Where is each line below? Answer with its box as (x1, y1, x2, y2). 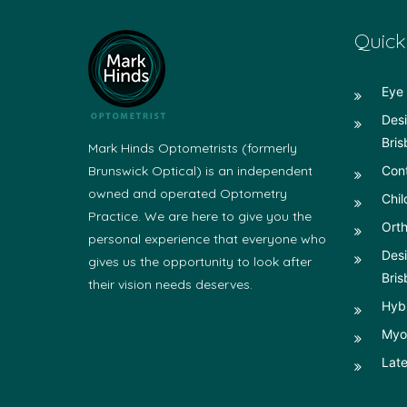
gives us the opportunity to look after (88, 253, 312, 270)
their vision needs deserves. (88, 276, 253, 293)
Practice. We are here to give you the (88, 208, 312, 224)
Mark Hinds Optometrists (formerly (88, 140, 297, 156)
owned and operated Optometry (88, 185, 287, 202)
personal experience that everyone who (88, 231, 326, 247)
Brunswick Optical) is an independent (88, 163, 313, 179)
